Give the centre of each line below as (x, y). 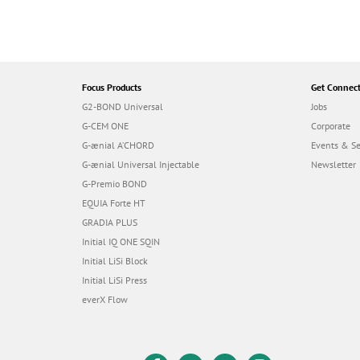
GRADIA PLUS (110, 223)
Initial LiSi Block (115, 261)
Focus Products (112, 88)
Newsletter (333, 165)
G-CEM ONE (105, 126)
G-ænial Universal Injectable (141, 165)
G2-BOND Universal (123, 107)
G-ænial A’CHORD (118, 145)
